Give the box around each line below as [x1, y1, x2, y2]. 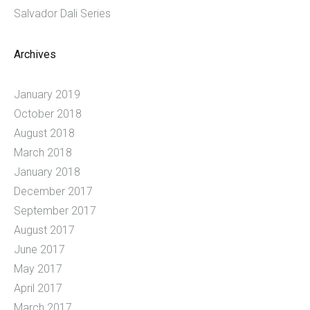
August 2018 [14, 127, 75, 140]
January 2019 [14, 88, 80, 102]
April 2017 [14, 282, 62, 295]
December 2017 [14, 185, 93, 199]
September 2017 [14, 204, 96, 218]
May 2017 [14, 262, 62, 276]
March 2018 [14, 146, 72, 160]
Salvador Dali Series [14, 7, 111, 21]
